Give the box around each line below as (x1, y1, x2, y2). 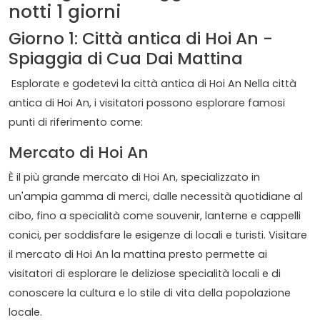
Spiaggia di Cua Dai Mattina (9, 46, 243, 71)
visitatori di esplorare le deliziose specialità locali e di (9, 266, 281, 281)
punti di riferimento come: (9, 115, 143, 130)
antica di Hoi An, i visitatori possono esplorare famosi (9, 96, 285, 111)
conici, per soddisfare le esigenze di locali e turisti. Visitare (9, 228, 307, 243)
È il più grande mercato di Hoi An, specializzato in (9, 170, 260, 185)
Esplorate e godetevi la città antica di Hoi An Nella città (9, 76, 296, 91)
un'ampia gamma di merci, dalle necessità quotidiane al (9, 189, 303, 204)
